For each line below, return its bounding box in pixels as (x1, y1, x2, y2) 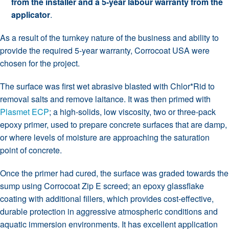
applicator (11, 9, 51, 21)
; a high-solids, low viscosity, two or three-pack (49, 106, 216, 118)
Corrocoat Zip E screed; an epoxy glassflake (42, 180, 204, 192)
